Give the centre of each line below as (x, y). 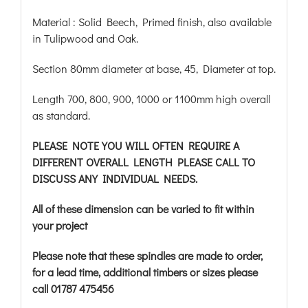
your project (59, 225)
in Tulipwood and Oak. (85, 38)
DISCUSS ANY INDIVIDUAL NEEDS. (114, 178)
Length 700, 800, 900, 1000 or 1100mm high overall (151, 99)
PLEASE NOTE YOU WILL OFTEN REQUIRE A (135, 145)
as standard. (61, 115)
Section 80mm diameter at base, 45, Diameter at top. (154, 68)
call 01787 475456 (73, 288)
